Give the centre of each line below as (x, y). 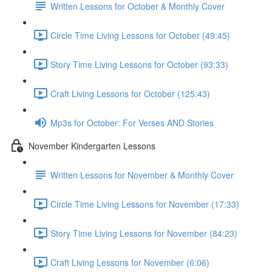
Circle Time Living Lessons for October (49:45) (140, 35)
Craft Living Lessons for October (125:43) (130, 93)
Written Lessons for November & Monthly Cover (142, 175)
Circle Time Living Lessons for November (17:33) (145, 204)
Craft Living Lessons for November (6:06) (130, 262)
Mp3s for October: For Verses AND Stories (132, 122)
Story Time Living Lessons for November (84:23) (144, 233)
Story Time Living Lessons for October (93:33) (139, 64)
